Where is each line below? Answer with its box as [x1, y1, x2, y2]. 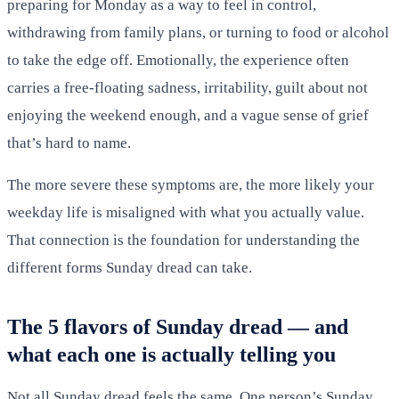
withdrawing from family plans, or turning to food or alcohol [7, 23, 389, 41]
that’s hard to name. [7, 134, 131, 151]
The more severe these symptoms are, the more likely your [7, 175, 374, 193]
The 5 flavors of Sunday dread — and [7, 314, 348, 338]
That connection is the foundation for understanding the [7, 231, 360, 248]
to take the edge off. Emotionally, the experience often [7, 51, 349, 69]
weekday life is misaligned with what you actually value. [7, 203, 364, 221]
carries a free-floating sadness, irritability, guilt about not [7, 78, 368, 96]
